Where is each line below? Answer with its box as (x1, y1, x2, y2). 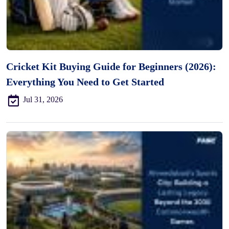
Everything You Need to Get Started (6, 76, 164, 87)
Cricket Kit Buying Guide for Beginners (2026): (6, 60, 216, 72)
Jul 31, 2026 (23, 95, 63, 104)
